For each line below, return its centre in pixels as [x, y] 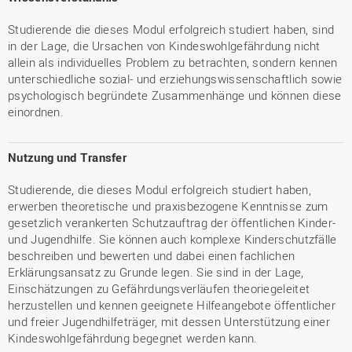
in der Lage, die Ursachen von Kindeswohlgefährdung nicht [164, 46]
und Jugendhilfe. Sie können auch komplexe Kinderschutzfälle [172, 239]
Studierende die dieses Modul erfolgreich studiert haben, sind [171, 29]
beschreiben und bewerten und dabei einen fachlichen [152, 255]
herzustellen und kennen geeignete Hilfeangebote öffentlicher [172, 305]
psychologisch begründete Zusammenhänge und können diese [175, 95]
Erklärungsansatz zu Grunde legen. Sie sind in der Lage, [156, 272]
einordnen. [36, 112]
